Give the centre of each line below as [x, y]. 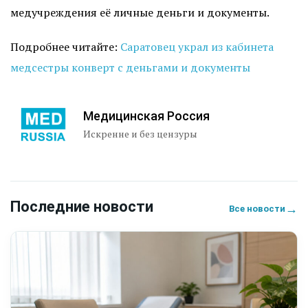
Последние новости [82, 207]
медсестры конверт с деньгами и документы [130, 67]
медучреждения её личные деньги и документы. [140, 12]
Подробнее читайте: [65, 47]
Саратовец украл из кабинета [197, 47]
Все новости [257, 209]
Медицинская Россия [146, 115]
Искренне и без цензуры [140, 133]
